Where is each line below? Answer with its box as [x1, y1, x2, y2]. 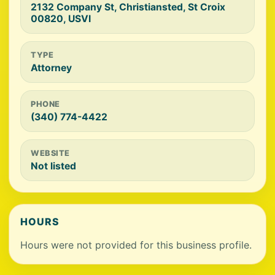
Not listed [31, 160, 76, 172]
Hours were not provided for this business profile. [20, 239, 252, 251]
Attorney [31, 62, 72, 74]
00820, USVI [31, 13, 91, 25]
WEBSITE [31, 149, 70, 158]
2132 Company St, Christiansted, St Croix [31, 1, 225, 13]
